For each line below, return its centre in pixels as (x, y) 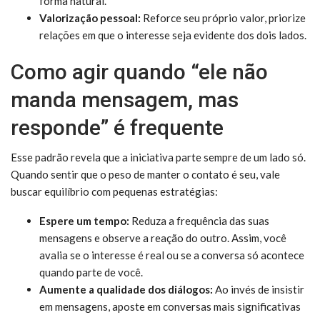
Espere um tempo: (84, 221)
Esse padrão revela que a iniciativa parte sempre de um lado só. (158, 157)
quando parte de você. (91, 272)
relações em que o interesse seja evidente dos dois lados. (173, 35)
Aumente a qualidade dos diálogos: (126, 290)
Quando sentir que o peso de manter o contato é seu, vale (145, 175)
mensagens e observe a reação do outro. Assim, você (163, 238)
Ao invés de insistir (259, 290)
